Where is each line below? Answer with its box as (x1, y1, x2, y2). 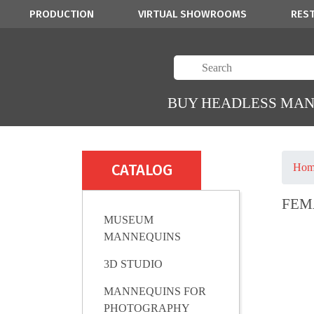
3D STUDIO (104, 258, 163, 271)
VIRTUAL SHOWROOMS (137, 8, 247, 20)
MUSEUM (104, 214, 153, 226)
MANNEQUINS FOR (104, 285, 206, 298)
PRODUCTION (29, 8, 94, 20)
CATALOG (111, 161, 172, 180)
